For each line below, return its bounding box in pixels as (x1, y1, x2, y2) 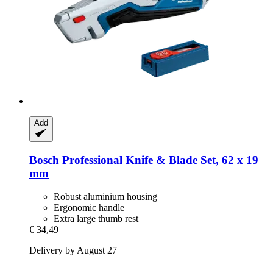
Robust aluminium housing (54, 191, 157, 202)
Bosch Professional (29, 153, 122, 166)
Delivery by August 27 (29, 245, 117, 256)
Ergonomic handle (54, 202, 124, 213)
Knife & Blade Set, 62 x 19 (122, 153, 258, 166)
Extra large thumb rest (54, 213, 138, 224)
